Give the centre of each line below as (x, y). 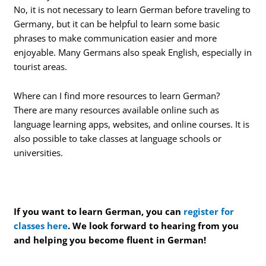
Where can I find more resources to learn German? (117, 96)
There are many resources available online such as (117, 110)
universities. (39, 153)
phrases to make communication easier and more (115, 38)
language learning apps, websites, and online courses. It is (132, 124)
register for (209, 212)
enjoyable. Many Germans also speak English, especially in (133, 52)
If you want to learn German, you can (99, 212)
